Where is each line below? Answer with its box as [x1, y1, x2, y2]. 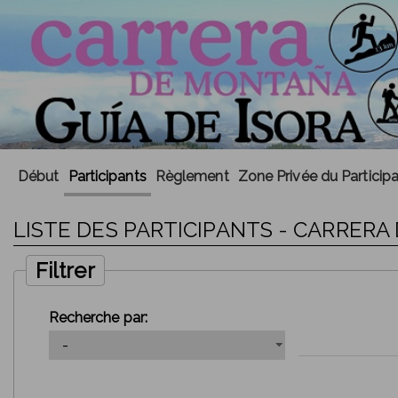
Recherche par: [48, 308, 148, 326]
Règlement [155, 168, 229, 185]
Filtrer [35, 257, 95, 283]
